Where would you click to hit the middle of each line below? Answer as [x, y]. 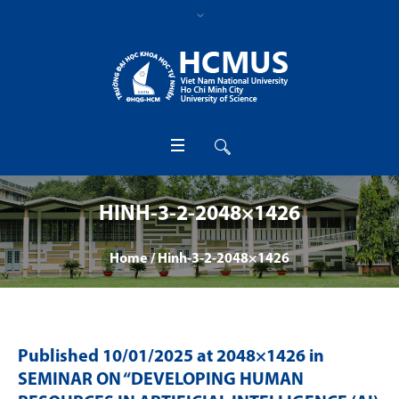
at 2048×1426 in [259, 357]
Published [60, 357]
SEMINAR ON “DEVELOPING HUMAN [161, 380]
